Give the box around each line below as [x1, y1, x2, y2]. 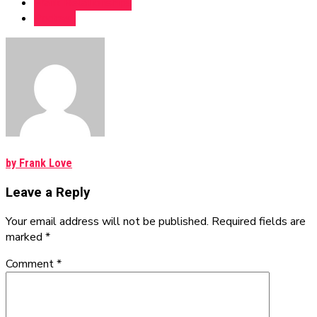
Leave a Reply [6, 184, 90, 200]
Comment [6, 255, 57, 272]
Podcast [34, 11, 76, 27]
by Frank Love [6, 156, 72, 170]
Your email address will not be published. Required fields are [6, 213, 306, 229]
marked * [6, 229, 50, 245]
